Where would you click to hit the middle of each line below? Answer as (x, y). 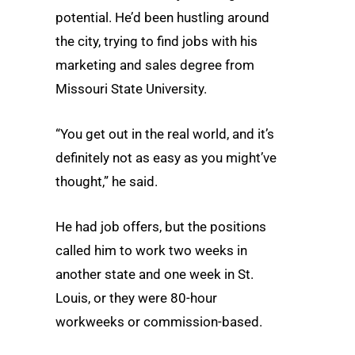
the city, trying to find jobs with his (157, 41)
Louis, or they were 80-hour (136, 298)
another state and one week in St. (155, 275)
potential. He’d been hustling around (162, 17)
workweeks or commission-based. (159, 322)
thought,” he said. (107, 181)
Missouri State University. (131, 88)
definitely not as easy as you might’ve (166, 157)
